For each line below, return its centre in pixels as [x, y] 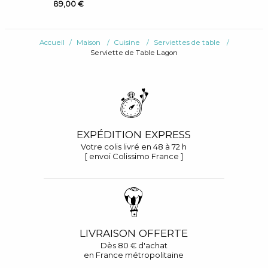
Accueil [52, 42]
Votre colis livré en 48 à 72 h [134, 146]
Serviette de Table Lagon [134, 53]
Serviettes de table [187, 42]
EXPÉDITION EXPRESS [134, 134]
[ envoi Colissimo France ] [134, 156]
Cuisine [127, 42]
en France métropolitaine [134, 255]
